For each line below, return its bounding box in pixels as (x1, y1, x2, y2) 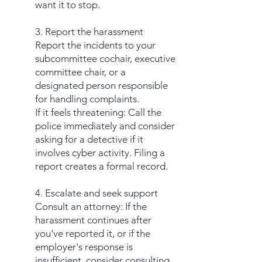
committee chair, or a (35, 66, 126, 78)
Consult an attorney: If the (35, 201, 147, 212)
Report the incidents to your (35, 39, 156, 51)
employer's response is (35, 241, 133, 253)
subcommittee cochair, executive (35, 53, 175, 64)
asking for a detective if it (35, 133, 143, 145)
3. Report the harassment (35, 26, 146, 37)
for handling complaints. (35, 93, 139, 105)
